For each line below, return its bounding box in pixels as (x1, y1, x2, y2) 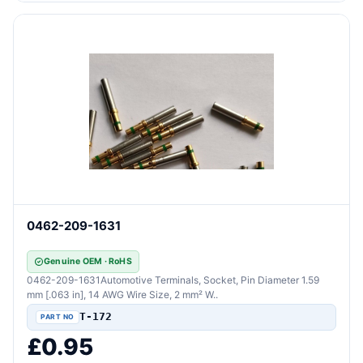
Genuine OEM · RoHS (44, 255, 132, 267)
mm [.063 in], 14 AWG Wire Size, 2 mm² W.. (27, 288, 218, 301)
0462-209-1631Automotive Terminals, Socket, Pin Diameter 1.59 (27, 273, 319, 286)
